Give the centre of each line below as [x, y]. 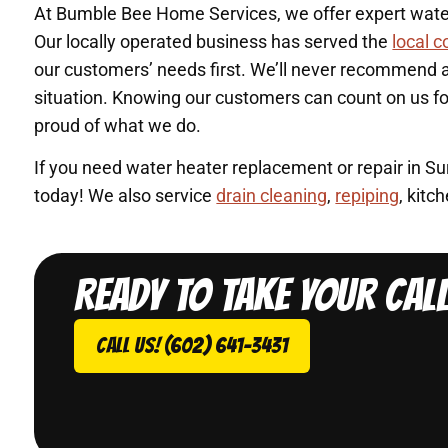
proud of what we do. [118, 125]
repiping [367, 196]
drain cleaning [272, 196]
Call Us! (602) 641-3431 [192, 345]
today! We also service [125, 196]
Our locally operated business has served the [213, 41]
